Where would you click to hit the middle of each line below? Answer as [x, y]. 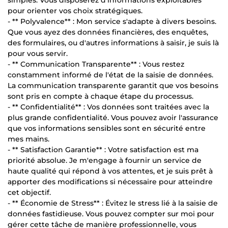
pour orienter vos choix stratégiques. [75, 10]
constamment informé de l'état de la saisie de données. [110, 75]
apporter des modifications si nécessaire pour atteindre [110, 181]
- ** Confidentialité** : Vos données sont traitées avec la [108, 107]
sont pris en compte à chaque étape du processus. [101, 96]
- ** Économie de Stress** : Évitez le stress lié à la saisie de [113, 203]
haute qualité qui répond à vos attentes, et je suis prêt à [110, 171]
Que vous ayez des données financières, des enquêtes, [108, 32]
